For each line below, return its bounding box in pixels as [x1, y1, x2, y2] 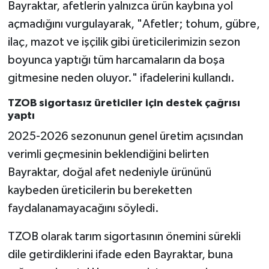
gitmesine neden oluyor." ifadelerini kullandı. [7, 71, 235, 84]
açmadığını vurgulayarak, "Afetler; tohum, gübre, [7, 17, 260, 30]
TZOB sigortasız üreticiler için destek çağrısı [7, 97, 240, 109]
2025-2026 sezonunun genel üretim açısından [7, 130, 243, 143]
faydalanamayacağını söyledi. [7, 202, 159, 215]
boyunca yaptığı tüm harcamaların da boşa [7, 53, 225, 66]
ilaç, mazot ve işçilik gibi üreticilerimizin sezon [7, 35, 240, 48]
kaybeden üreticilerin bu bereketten [7, 184, 192, 197]
